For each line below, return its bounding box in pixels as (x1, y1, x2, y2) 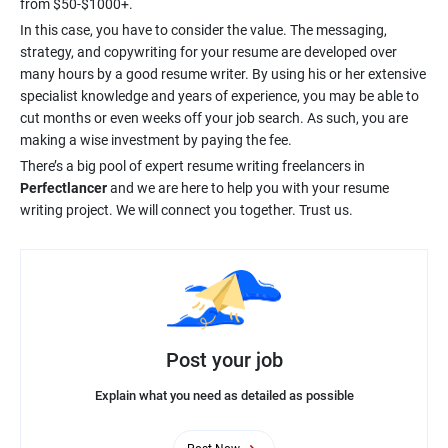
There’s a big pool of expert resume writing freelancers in (20, 158, 365, 174)
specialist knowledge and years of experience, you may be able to (20, 88, 419, 104)
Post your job (165, 347, 283, 372)
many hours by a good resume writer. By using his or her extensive (20, 66, 426, 82)
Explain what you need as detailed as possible (94, 387, 354, 403)
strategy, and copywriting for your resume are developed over (20, 44, 397, 60)
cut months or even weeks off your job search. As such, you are (20, 110, 408, 126)
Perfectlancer (20, 180, 107, 196)
